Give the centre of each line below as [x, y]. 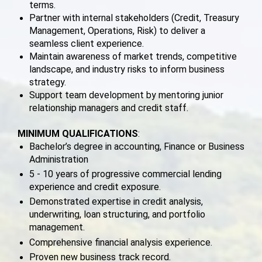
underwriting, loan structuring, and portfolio [117, 215]
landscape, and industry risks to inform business [127, 70]
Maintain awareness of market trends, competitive [133, 57]
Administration [59, 159]
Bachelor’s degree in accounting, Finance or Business [137, 146]
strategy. [48, 82]
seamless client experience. [87, 44]
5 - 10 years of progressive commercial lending [125, 174]
